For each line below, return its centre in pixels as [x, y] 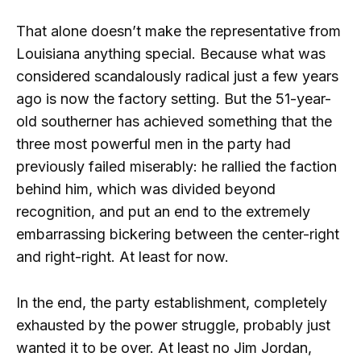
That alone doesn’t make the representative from [178, 31]
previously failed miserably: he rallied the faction [176, 166]
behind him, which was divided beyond [146, 189]
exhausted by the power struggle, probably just [173, 325]
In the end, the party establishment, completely [172, 302]
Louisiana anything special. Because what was [171, 53]
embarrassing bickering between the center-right [178, 234]
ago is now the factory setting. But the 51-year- [174, 98]
